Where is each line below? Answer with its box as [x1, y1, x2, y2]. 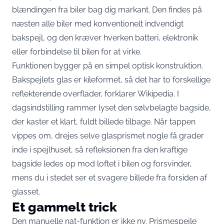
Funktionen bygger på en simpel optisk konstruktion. [12, 60, 203, 70]
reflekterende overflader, [12, 88, 104, 98]
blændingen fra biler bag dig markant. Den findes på [12, 4, 202, 14]
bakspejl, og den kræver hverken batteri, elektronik [12, 32, 198, 42]
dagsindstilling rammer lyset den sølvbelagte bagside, [12, 102, 211, 112]
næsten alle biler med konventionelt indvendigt [12, 18, 183, 28]
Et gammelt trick [12, 198, 117, 214]
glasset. [12, 186, 40, 196]
